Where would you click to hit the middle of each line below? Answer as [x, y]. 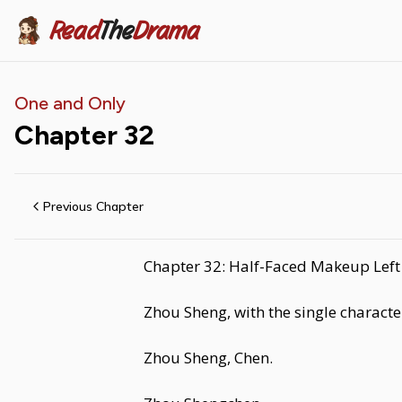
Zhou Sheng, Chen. [208, 358]
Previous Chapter [93, 206]
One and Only [70, 103]
